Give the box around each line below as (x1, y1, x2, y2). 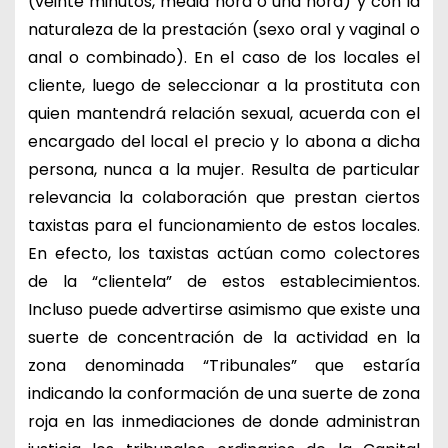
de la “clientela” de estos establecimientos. (27, 269, 421, 293)
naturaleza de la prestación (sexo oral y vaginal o (27, 17, 421, 41)
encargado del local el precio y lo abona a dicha (27, 129, 421, 153)
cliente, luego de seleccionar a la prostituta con (27, 73, 421, 97)
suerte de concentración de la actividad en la (27, 325, 421, 349)
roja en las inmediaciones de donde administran (27, 409, 421, 433)
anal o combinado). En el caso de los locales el (27, 45, 421, 69)
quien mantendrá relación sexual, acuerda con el (27, 101, 421, 125)
